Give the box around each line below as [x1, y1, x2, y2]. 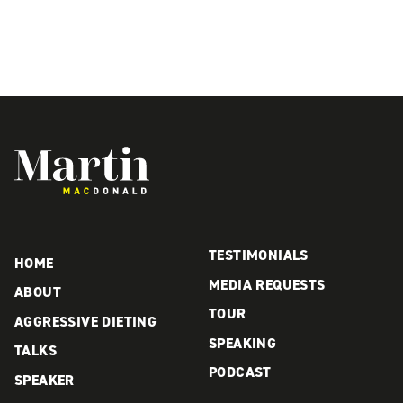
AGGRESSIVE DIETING [14, 311, 157, 331]
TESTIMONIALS [209, 246, 309, 265]
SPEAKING [209, 333, 277, 353]
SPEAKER [14, 370, 75, 390]
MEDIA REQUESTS [209, 274, 326, 294]
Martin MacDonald [149, 148, 257, 167]
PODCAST [209, 363, 272, 382]
